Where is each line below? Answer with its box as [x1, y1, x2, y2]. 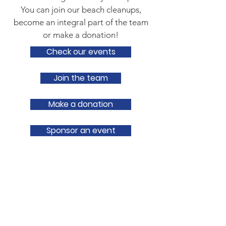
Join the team [53, 72, 108, 84]
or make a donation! [43, 30, 119, 40]
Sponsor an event [46, 125, 116, 136]
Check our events [46, 46, 116, 58]
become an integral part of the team [13, 17, 148, 27]
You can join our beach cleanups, [20, 5, 141, 15]
